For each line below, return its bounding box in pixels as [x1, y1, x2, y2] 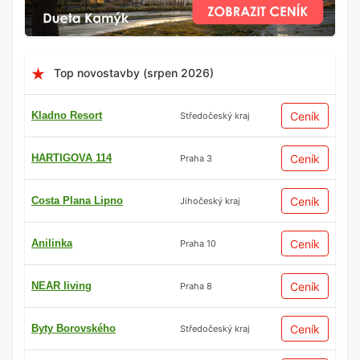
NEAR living [31, 280, 92, 292]
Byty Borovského [31, 322, 116, 335]
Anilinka [31, 237, 72, 250]
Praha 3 [180, 152, 212, 164]
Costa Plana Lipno [31, 194, 123, 207]
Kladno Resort [31, 109, 102, 122]
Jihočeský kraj [180, 194, 240, 207]
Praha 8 [180, 280, 212, 292]
